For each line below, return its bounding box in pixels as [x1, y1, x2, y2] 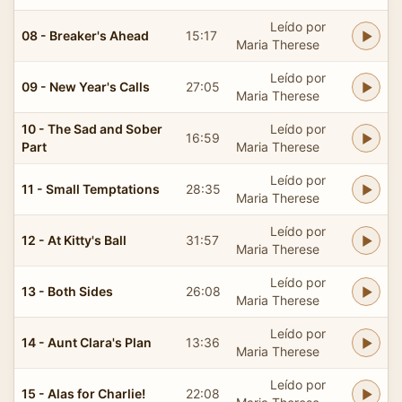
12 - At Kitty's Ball [22, 232, 127, 248]
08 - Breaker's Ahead [22, 27, 149, 43]
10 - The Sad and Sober [22, 120, 162, 136]
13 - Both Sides [22, 283, 113, 299]
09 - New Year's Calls [22, 78, 150, 94]
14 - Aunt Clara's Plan [22, 334, 152, 350]
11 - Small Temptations [22, 180, 160, 197]
